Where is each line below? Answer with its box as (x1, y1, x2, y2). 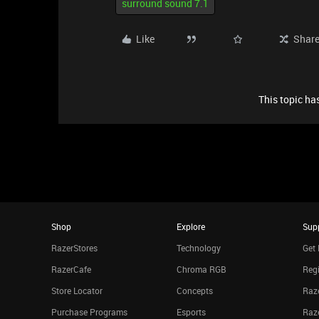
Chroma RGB (177, 263, 227, 275)
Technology (177, 242, 221, 253)
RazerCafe (51, 263, 91, 275)
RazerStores (51, 242, 98, 253)
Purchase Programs (51, 306, 127, 318)
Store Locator (51, 285, 103, 296)
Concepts (177, 285, 214, 296)
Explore (177, 221, 206, 232)
